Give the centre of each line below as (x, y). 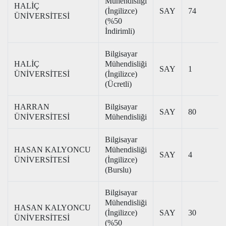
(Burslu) (118, 170)
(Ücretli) (118, 84)
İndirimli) (120, 31)
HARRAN (32, 107)
